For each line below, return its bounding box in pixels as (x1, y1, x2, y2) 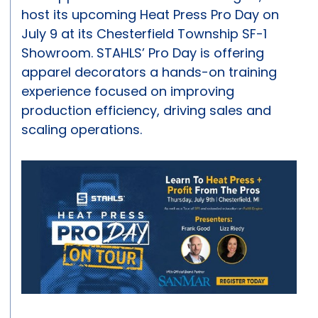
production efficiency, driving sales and (21, 102, 271, 120)
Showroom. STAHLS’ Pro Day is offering (21, 44, 264, 62)
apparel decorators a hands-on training (21, 63, 277, 82)
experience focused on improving (21, 82, 234, 101)
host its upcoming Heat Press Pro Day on (21, 6, 279, 24)
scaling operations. (21, 121, 142, 139)
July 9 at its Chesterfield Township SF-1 (21, 25, 267, 43)
